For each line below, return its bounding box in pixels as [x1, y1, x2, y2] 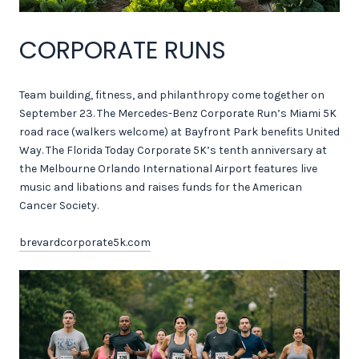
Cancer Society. [19, 199, 99, 213]
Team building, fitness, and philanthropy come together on [19, 88, 325, 103]
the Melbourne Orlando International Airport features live [19, 162, 317, 176]
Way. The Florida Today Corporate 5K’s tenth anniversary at [19, 143, 327, 158]
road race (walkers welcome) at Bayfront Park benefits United [19, 125, 340, 139]
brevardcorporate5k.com [19, 236, 151, 250]
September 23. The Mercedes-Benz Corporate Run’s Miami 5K [19, 107, 337, 121]
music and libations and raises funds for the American [19, 180, 302, 195]
